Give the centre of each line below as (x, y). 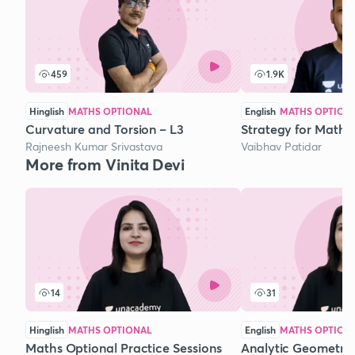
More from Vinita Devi (105, 165)
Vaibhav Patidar (281, 147)
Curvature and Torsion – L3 (105, 129)
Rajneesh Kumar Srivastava (94, 147)
